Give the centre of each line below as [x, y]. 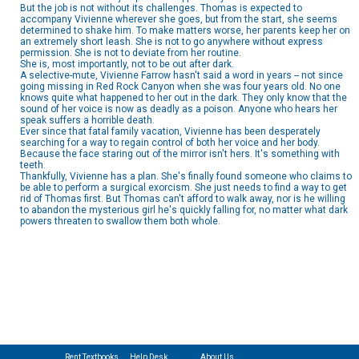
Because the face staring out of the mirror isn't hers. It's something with [180, 154]
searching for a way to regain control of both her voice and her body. [170, 143]
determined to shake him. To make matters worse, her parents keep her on [185, 31]
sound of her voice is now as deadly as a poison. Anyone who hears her [179, 109]
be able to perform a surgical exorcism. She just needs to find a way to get [184, 188]
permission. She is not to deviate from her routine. [131, 53]
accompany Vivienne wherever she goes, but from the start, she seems [179, 20]
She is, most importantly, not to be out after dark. [127, 65]
